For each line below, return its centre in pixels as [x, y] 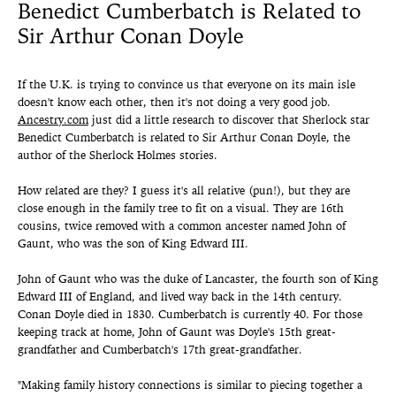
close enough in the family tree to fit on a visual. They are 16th [181, 209]
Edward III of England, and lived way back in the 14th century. [180, 298]
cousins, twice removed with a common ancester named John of [182, 227]
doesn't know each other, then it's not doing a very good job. [174, 103]
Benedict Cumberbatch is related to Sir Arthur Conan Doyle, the [184, 139]
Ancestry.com [53, 121]
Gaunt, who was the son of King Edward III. [133, 245]
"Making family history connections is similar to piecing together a [190, 386]
